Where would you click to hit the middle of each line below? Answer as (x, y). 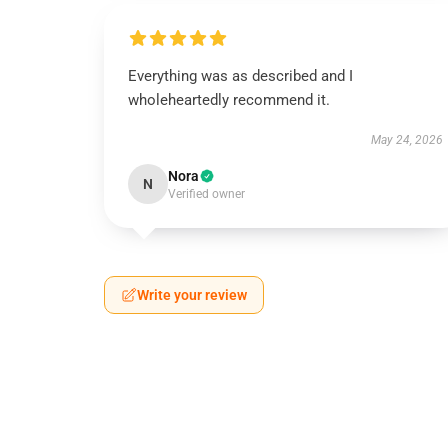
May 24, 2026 (406, 140)
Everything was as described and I (240, 76)
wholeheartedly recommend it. (229, 100)
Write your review (192, 295)
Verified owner (206, 194)
